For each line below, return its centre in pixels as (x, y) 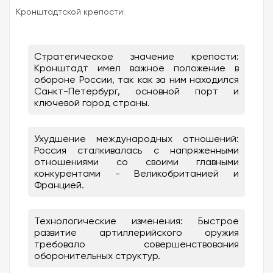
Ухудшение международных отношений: (136, 138)
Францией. (59, 185)
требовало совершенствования (136, 244)
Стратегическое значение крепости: (136, 56)
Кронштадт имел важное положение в (136, 68)
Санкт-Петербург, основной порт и (136, 91)
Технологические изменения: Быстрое (136, 221)
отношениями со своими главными (136, 161)
